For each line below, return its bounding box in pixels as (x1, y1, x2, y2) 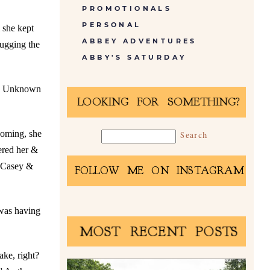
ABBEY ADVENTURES (82, 36, 197, 45)
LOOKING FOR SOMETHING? (77, 96, 240, 110)
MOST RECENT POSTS (79, 224, 238, 240)
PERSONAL (82, 20, 142, 29)
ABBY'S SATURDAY (82, 52, 187, 61)
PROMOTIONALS (82, 4, 172, 13)
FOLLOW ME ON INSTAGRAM (74, 165, 243, 178)
